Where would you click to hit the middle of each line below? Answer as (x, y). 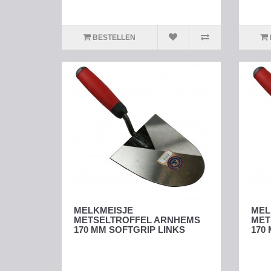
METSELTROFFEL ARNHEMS (137, 220)
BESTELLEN (114, 38)
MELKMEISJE (103, 211)
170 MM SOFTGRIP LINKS (129, 230)
